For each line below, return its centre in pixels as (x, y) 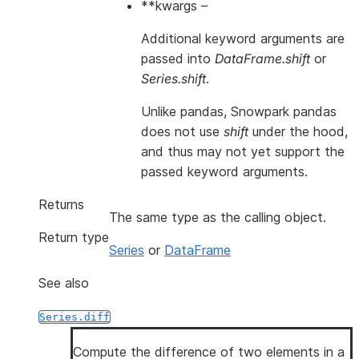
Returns (61, 204)
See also (64, 283)
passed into (178, 58)
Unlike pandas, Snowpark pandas (239, 111)
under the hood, (298, 131)
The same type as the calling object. (218, 217)
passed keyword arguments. (224, 171)
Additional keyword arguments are (243, 38)
